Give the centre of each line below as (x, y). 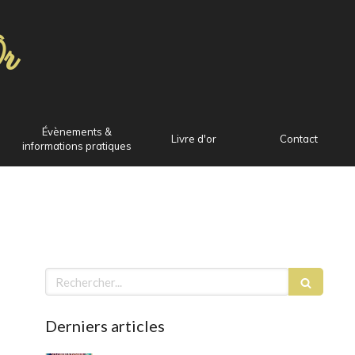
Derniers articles (105, 326)
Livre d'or (193, 139)
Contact (299, 139)
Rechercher (76, 275)
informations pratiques (76, 146)
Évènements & (76, 132)
